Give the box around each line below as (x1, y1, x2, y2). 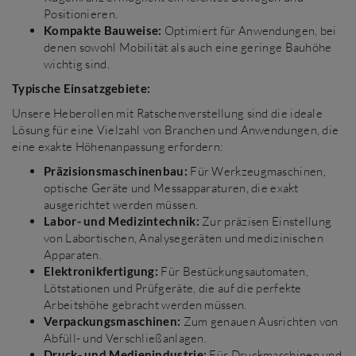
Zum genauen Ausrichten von (180, 314, 339, 329)
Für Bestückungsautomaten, (158, 264, 308, 279)
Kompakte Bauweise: (44, 23, 162, 37)
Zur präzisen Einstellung (199, 214, 332, 229)
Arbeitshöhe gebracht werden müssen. (44, 297, 247, 312)
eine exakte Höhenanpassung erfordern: (12, 139, 224, 154)
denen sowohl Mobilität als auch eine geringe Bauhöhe (44, 40, 332, 55)
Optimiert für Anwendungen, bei (161, 23, 337, 38)
